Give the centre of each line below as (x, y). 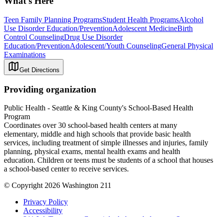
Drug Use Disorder (93, 37)
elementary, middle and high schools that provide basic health (97, 134)
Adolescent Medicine (145, 28)
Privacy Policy (46, 202)
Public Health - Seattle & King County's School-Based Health (99, 108)
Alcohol (191, 19)
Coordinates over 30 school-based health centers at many (91, 125)
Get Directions (39, 70)
